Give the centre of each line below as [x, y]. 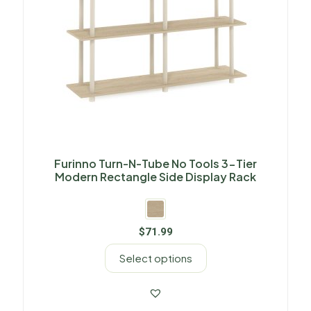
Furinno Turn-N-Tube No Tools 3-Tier [155, 164]
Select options [155, 258]
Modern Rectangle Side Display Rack [155, 177]
